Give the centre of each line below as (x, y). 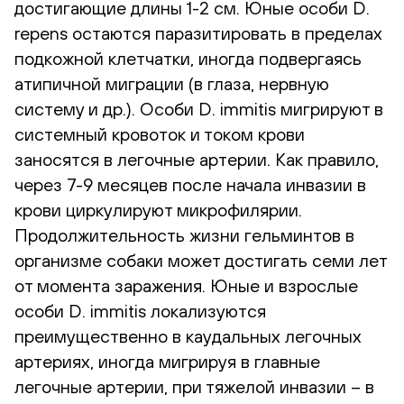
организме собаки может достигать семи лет (201, 260)
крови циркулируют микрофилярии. (158, 209)
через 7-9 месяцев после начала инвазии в (190, 184)
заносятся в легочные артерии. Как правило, (197, 159)
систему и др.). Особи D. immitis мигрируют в (199, 108)
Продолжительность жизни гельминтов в (184, 234)
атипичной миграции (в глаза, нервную (172, 83)
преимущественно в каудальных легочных (188, 335)
